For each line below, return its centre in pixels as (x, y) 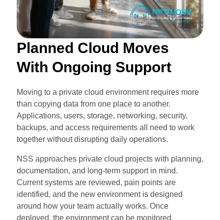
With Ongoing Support (94, 67)
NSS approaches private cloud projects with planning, (110, 159)
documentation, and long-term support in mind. (97, 170)
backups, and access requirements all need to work (105, 127)
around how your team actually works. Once (92, 206)
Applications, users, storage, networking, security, (102, 115)
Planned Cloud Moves (93, 48)
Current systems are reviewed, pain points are (96, 182)
